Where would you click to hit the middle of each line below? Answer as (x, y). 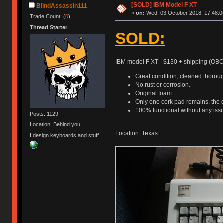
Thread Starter (49, 27)
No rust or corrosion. (163, 85)
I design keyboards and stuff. (65, 135)
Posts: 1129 (44, 114)
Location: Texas (136, 133)
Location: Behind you (55, 125)
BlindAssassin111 (62, 6)
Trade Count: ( (48, 17)
